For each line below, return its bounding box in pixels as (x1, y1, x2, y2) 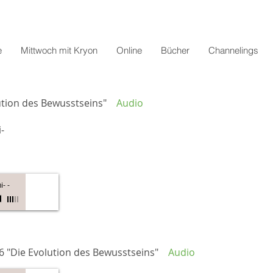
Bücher (160, 44, 190, 56)
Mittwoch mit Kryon (20, 44, 97, 56)
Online (116, 44, 142, 56)
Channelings (208, 44, 258, 56)
